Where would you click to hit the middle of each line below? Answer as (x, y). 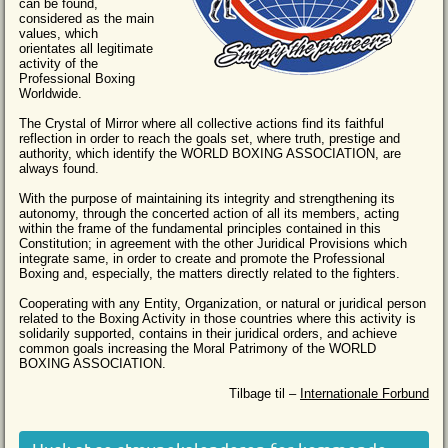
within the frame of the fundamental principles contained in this (200, 229)
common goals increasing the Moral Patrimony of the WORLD (198, 349)
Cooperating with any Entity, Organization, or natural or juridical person (223, 304)
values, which (59, 34)
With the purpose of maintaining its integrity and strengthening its (207, 199)
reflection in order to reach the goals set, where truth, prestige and (210, 139)
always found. (59, 169)
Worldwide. (51, 94)
